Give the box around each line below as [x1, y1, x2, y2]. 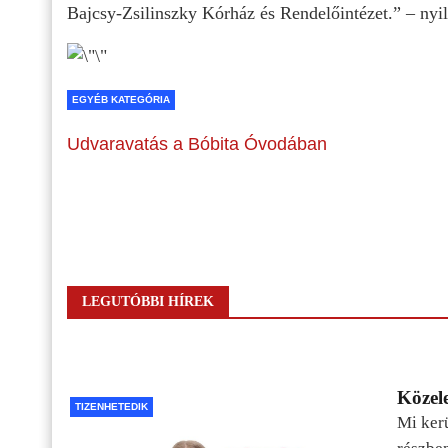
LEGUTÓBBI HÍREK [82, 293, 214, 309]
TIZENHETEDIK [75, 400, 148, 412]
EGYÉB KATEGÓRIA [72, 93, 170, 105]
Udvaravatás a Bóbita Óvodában [67, 133, 327, 154]
